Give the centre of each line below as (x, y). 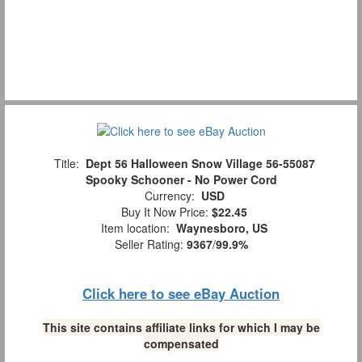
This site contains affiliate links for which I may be (181, 328)
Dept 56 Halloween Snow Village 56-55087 (200, 164)
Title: (66, 164)
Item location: (135, 228)
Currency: (169, 196)
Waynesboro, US (222, 228)
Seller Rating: (150, 244)
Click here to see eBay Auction (181, 294)
